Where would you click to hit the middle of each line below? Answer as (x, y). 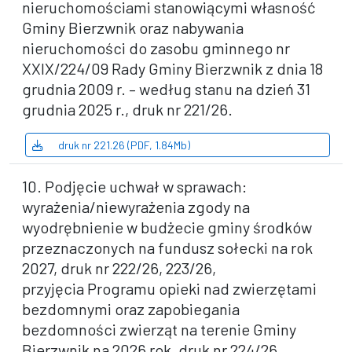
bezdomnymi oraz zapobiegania (131, 309)
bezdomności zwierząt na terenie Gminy (159, 329)
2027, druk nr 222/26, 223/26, (119, 268)
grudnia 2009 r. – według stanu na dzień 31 (166, 89)
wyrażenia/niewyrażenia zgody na (136, 207)
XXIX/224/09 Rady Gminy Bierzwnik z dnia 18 (172, 68)
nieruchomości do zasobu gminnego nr (156, 48)
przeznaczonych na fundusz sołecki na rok (167, 247)
